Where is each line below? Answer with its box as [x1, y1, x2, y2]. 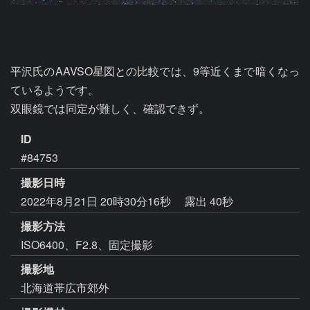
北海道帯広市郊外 [21, 280, 109, 296]
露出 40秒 [185, 192, 233, 209]
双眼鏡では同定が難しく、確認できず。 [10, 100, 210, 116]
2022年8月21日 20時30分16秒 [21, 192, 174, 209]
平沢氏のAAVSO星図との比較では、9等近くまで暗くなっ [10, 63, 300, 79]
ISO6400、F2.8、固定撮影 [21, 236, 153, 253]
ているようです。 [10, 82, 99, 98]
